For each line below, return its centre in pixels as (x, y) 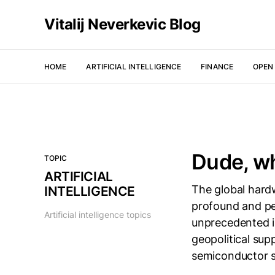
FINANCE (217, 66)
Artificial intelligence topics (98, 214)
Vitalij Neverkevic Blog (122, 24)
